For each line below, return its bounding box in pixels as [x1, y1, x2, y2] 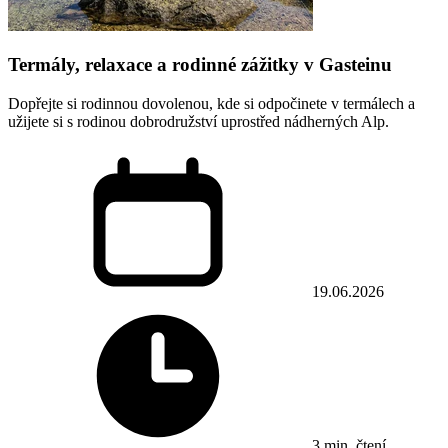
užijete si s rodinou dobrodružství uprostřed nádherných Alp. [8, 112, 389, 130]
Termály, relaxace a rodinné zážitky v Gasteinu [8, 54, 392, 76]
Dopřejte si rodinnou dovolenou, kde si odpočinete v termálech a [8, 94, 415, 112]
